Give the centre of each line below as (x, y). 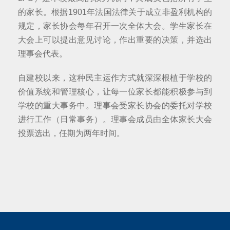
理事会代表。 (43, 53)
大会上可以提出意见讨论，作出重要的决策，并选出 (115, 40)
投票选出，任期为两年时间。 (71, 133)
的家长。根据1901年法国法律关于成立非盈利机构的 (115, 12)
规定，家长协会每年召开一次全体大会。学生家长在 (115, 26)
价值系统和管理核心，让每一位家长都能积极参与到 (115, 91)
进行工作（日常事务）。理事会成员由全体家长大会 (115, 119)
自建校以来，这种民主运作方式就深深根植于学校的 (115, 78)
